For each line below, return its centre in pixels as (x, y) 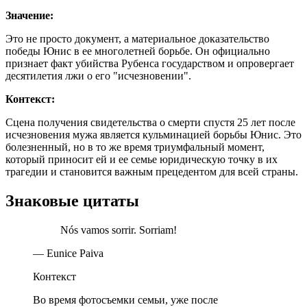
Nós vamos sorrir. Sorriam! (119, 230)
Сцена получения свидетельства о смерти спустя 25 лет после (150, 123)
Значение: (29, 16)
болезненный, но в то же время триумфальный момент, (135, 147)
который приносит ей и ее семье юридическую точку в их (142, 160)
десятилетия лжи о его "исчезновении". (98, 76)
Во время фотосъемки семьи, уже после (125, 299)
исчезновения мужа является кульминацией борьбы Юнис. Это (153, 135)
